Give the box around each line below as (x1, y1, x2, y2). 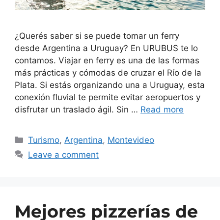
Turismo (28, 135, 60, 145)
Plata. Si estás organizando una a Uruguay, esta (15, 80, 205, 90)
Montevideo (108, 135, 155, 145)
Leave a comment (28, 149, 99, 160)
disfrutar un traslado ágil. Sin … (15, 104, 140, 114)
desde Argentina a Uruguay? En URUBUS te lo (15, 43, 198, 53)
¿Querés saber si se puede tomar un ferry (15, 30, 179, 41)
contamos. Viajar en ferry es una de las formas (15, 55, 199, 65)
